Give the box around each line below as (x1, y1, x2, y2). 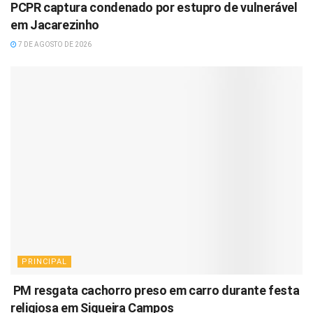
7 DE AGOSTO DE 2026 (17, 40, 92, 48)
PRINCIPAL (22, 257, 67, 267)
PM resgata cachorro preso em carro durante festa (10, 283, 300, 298)
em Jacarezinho (10, 17, 99, 32)
